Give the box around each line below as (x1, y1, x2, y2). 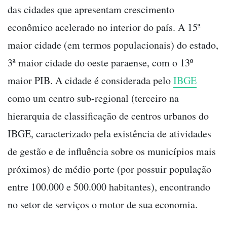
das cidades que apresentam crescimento (8, 3, 174, 17)
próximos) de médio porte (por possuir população (8, 162, 211, 176)
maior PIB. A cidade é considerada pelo (8, 73, 173, 88)
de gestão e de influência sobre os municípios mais (8, 144, 216, 159)
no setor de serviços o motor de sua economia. (8, 198, 198, 212)
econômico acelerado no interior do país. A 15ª (8, 20, 201, 34)
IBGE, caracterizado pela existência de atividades (8, 127, 211, 141)
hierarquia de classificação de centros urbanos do (8, 109, 209, 123)
